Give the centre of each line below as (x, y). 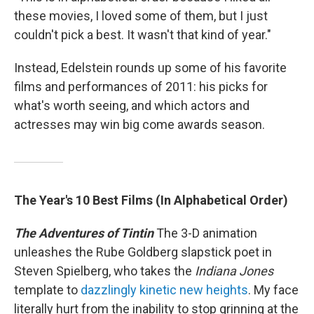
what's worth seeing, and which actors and (132, 106)
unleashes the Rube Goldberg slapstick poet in (143, 252)
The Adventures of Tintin (84, 233)
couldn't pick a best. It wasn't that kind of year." (143, 35)
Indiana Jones (234, 271)
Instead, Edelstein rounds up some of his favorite (150, 68)
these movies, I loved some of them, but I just (141, 16)
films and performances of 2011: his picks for (141, 87)
